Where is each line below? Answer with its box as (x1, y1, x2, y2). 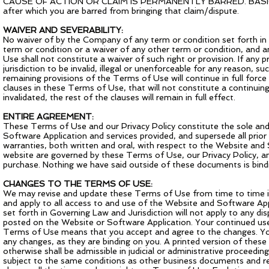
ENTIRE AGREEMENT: (3, 112, 94, 121)
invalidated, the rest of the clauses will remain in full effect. (3, 92, 235, 102)
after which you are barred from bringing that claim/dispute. (3, 6, 239, 16)
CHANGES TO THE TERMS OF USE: (3, 179, 153, 189)
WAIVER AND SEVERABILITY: (3, 25, 123, 35)
